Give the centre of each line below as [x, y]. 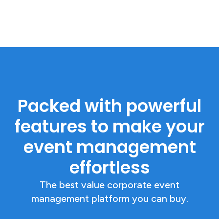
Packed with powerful [109, 106]
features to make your [109, 126]
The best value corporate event [109, 185]
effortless [109, 167]
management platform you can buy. [109, 198]
